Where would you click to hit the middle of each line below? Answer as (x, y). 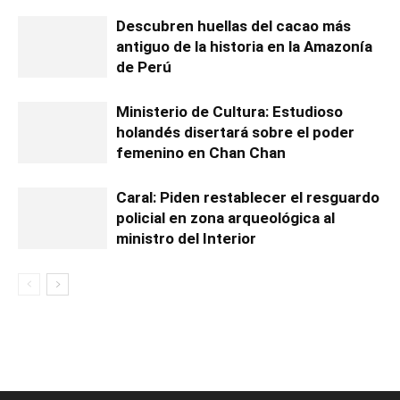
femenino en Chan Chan (201, 153)
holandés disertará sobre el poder (235, 133)
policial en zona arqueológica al (225, 218)
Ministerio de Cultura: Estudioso (229, 112)
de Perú (144, 67)
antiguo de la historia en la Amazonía (244, 47)
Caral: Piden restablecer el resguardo (248, 198)
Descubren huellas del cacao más (233, 26)
